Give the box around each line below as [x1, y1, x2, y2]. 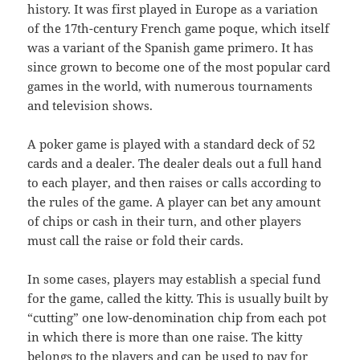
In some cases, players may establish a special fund [27, 271, 321, 288]
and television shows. [27, 97, 153, 114]
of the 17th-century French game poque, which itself [27, 20, 330, 37]
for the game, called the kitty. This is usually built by [27, 290, 329, 307]
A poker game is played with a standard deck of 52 [27, 136, 316, 153]
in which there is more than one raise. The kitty [27, 329, 303, 346]
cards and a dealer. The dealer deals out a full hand [27, 155, 322, 172]
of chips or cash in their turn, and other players [27, 213, 302, 230]
